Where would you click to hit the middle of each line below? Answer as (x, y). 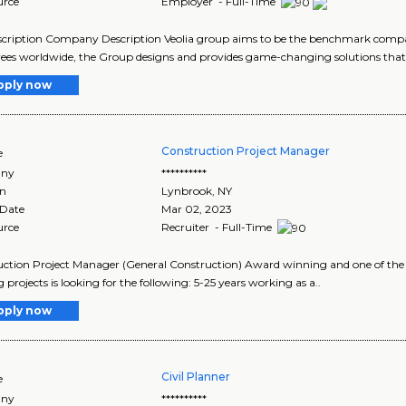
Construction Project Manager (246, 150)
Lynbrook (187, 190)
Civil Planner (196, 376)
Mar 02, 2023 (197, 208)
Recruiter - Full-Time (218, 227)
